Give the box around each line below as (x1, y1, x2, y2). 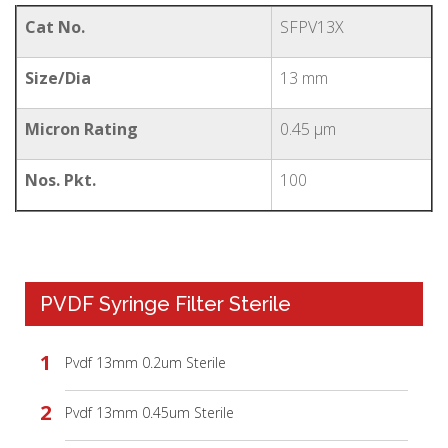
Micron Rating (25, 118, 138, 141)
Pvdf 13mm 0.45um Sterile (65, 403, 234, 423)
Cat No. (25, 16, 85, 39)
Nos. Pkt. (25, 169, 96, 192)
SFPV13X (280, 16, 344, 39)
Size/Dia (25, 67, 91, 90)
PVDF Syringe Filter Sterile (40, 292, 291, 317)
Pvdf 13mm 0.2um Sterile (65, 353, 226, 373)
